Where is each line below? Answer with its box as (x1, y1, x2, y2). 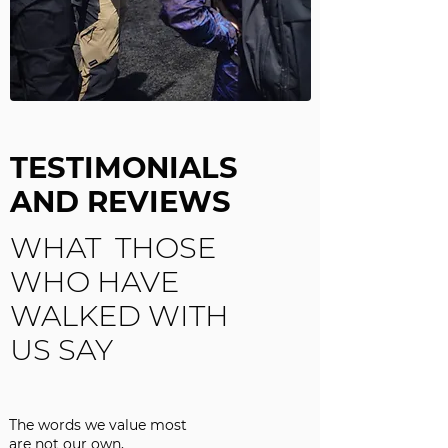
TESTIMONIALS (10, 150, 238, 185)
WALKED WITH (10, 298, 229, 333)
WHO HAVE (10, 264, 179, 299)
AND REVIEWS (10, 184, 231, 219)
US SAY (10, 332, 113, 367)
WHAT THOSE (10, 230, 216, 265)
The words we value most (9, 416, 187, 434)
